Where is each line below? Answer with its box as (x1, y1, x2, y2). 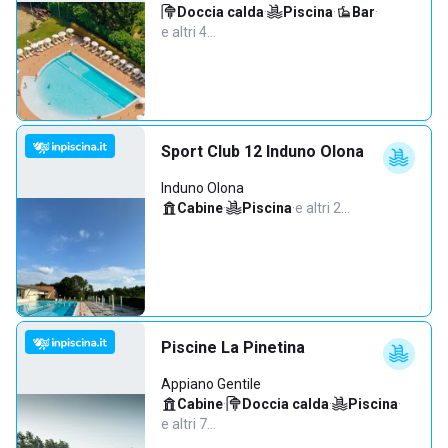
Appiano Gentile (161, 376, 261, 392)
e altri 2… (295, 200, 350, 216)
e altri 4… (161, 24, 216, 40)
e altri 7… (161, 416, 216, 432)
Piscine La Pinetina (161, 338, 305, 357)
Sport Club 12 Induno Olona (161, 142, 364, 161)
